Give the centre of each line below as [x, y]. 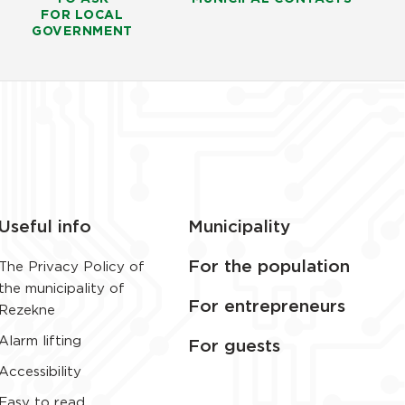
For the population [269, 268]
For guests [234, 347]
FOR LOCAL [82, 15]
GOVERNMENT [82, 31]
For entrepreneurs [267, 307]
